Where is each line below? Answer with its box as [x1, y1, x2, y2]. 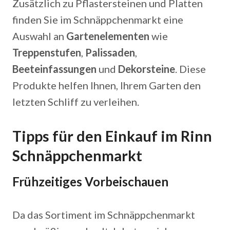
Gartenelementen [66, 30, 149, 42]
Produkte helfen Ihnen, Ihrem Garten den [12, 79, 201, 91]
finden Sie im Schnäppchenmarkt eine [12, 13, 183, 26]
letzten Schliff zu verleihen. [12, 95, 139, 108]
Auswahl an [12, 30, 66, 42]
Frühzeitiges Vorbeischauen [12, 174, 168, 189]
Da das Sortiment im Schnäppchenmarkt [12, 208, 195, 221]
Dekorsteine [118, 63, 175, 75]
